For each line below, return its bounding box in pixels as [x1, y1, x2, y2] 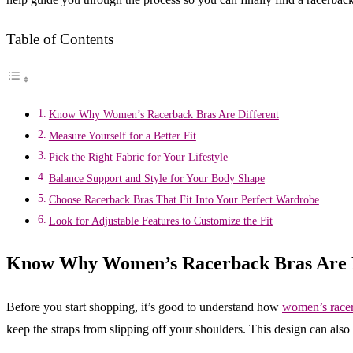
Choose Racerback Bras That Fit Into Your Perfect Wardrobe [48, 193, 319, 206]
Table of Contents [6, 31, 113, 47]
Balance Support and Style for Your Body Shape [48, 172, 265, 185]
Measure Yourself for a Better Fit [48, 129, 196, 143]
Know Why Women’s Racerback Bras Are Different [48, 108, 279, 121]
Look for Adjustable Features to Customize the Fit [48, 214, 273, 228]
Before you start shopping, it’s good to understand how [6, 300, 282, 314]
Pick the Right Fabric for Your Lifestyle [48, 150, 228, 164]
